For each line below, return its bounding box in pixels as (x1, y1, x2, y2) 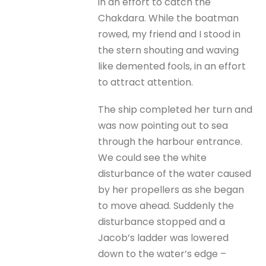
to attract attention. (98, 75, 194, 89)
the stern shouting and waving (98, 43, 239, 57)
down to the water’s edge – (98, 246, 227, 261)
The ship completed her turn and (98, 102, 253, 116)
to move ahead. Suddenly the (98, 198, 235, 213)
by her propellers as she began (98, 182, 245, 197)
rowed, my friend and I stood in (98, 27, 241, 41)
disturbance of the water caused (98, 166, 252, 180)
